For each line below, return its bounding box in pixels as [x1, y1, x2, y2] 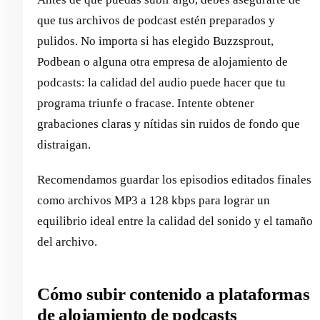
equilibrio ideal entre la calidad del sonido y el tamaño [37, 214, 313, 228]
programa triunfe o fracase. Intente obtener [37, 96, 254, 110]
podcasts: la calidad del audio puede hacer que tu [37, 75, 286, 89]
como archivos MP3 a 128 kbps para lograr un [37, 193, 270, 207]
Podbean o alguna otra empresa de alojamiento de [37, 54, 288, 69]
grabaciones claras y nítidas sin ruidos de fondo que [37, 116, 300, 131]
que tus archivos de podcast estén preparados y [37, 13, 275, 27]
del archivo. [37, 234, 97, 249]
